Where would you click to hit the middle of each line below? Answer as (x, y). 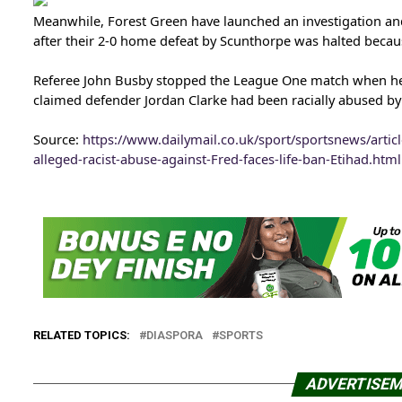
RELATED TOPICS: (81, 335)
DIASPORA (174, 335)
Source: (57, 139)
